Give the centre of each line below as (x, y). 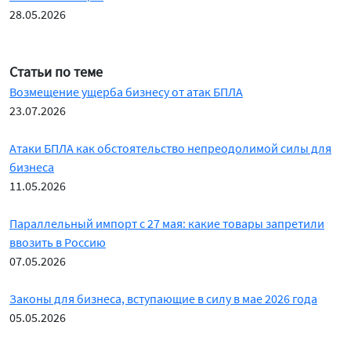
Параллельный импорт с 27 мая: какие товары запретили (167, 223)
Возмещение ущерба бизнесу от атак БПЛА (126, 92)
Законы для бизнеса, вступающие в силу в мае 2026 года (163, 299)
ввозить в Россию (58, 242)
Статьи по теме (56, 72)
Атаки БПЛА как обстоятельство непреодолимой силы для (170, 148)
